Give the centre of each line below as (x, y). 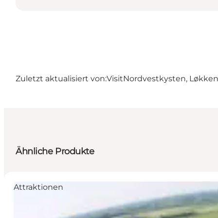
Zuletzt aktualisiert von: (61, 79)
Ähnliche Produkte (55, 152)
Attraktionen (38, 187)
